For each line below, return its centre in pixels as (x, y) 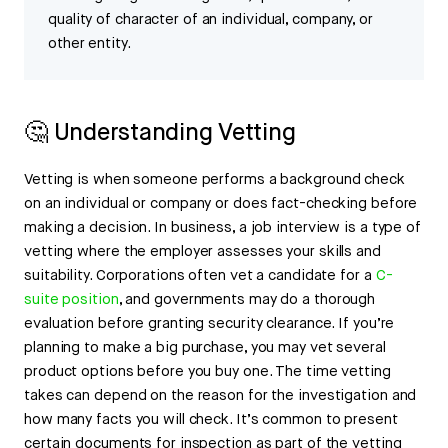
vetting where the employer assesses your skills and (202, 252)
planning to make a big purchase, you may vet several (205, 348)
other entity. (89, 44)
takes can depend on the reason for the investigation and (220, 396)
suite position (71, 300)
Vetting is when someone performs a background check (214, 180)
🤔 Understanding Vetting (160, 133)
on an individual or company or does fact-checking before (221, 204)
